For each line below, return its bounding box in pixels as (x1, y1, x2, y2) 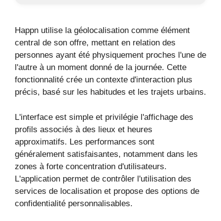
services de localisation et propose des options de (15, 186, 199, 196)
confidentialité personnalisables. (15, 198, 133, 208)
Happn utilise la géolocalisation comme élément (15, 26, 190, 35)
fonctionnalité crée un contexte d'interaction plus (15, 75, 192, 84)
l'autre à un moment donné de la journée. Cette (15, 63, 186, 72)
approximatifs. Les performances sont (15, 137, 154, 147)
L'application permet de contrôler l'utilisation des (15, 174, 191, 184)
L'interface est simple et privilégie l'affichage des (15, 112, 193, 122)
